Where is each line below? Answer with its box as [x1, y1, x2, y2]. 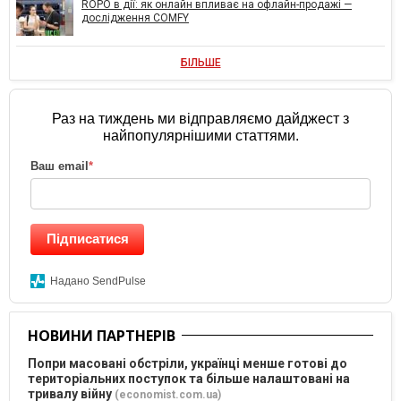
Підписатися [46, 230, 129, 246]
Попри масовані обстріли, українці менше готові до [28, 355, 347, 371]
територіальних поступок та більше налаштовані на [28, 371, 350, 386]
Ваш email [30, 158, 89, 173]
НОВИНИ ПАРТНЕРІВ [28, 325, 175, 346]
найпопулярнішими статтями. [102, 127, 299, 143]
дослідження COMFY [81, 11, 189, 24]
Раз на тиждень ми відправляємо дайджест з [52, 110, 349, 126]
